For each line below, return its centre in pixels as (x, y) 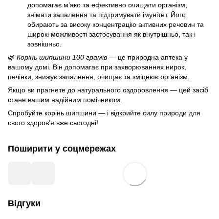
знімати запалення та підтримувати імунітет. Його (107, 14)
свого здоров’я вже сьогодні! (53, 122)
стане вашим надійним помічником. (65, 99)
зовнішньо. (44, 44)
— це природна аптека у (147, 57)
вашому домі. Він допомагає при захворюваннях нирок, (97, 67)
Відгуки (24, 203)
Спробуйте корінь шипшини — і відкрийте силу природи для (104, 113)
